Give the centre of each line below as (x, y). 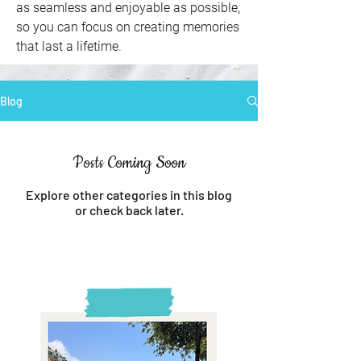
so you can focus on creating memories (128, 27)
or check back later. (129, 210)
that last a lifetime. (69, 46)
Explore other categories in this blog (129, 195)
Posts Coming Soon (129, 163)
